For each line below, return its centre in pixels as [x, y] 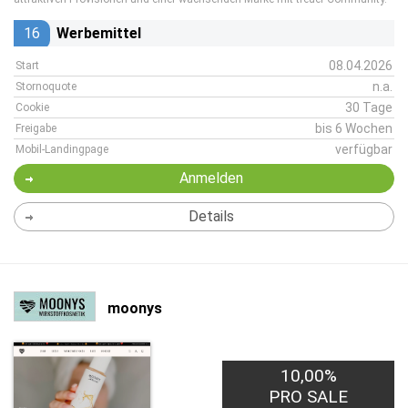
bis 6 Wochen [354, 128]
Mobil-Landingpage [62, 149]
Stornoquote [46, 87]
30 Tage [369, 107]
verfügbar [364, 149]
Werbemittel [99, 33]
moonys [135, 308]
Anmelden [211, 178]
